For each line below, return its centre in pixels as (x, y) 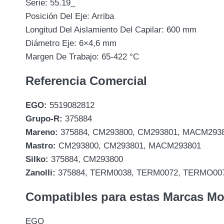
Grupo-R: (44, 118)
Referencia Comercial (86, 80)
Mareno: (42, 132)
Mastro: (41, 145)
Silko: (37, 159)
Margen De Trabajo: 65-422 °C (82, 56)
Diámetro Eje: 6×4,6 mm (71, 43)
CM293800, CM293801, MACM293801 (128, 145)
